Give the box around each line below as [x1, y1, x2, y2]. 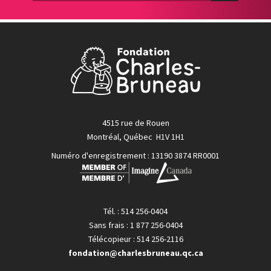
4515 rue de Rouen [102, 117, 169, 128]
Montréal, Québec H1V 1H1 [87, 131, 184, 142]
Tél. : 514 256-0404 [103, 205, 168, 217]
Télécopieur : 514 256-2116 [88, 233, 183, 244]
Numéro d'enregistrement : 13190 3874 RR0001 [51, 149, 220, 161]
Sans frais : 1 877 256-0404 [88, 219, 183, 230]
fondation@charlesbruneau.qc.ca [68, 247, 203, 258]
